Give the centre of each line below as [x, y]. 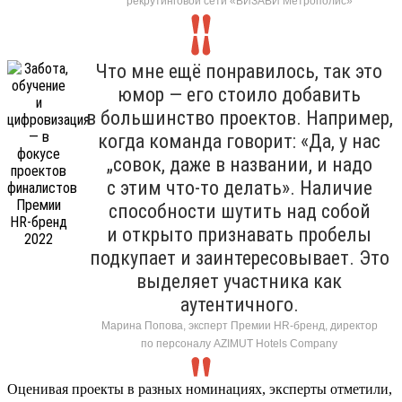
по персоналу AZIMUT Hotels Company [239, 343]
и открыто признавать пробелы [239, 234]
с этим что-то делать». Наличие [239, 188]
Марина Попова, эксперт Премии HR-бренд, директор [239, 325]
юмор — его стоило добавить [239, 94]
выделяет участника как [239, 281]
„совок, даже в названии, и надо [239, 164]
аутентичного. [239, 304]
